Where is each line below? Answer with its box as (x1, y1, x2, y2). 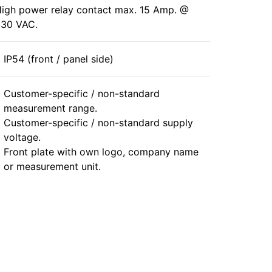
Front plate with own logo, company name (4, 146, 199, 158)
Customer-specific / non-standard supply (4, 117, 193, 129)
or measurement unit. (4, 160, 101, 172)
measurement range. (4, 102, 97, 114)
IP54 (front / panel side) (4, 53, 114, 65)
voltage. (4, 131, 41, 143)
